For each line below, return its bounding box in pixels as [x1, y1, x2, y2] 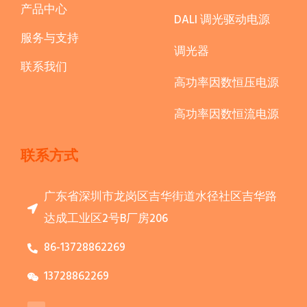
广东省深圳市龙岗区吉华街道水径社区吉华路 [43, 189, 277, 206]
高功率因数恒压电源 [174, 75, 279, 92]
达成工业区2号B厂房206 [43, 211, 168, 228]
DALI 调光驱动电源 [174, 12, 270, 29]
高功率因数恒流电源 [174, 107, 279, 123]
